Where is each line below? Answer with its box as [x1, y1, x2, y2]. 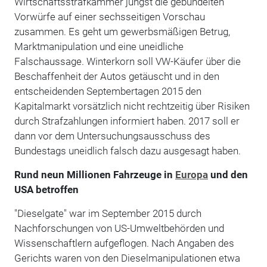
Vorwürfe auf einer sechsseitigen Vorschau [14, 10, 205, 23]
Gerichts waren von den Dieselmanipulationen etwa [14, 252, 240, 264]
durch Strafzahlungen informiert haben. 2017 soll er [14, 114, 240, 127]
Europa [175, 168, 208, 181]
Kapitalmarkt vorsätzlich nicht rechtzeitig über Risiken [14, 100, 250, 112]
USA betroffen [14, 183, 81, 195]
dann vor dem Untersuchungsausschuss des [14, 129, 210, 142]
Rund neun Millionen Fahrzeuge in [14, 168, 175, 181]
